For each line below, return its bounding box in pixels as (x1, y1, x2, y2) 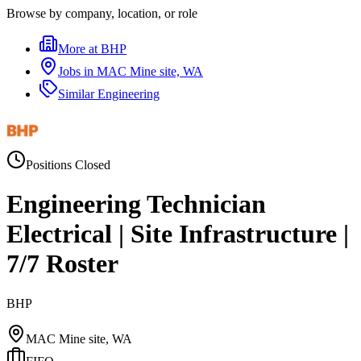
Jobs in (58, 64, 97, 78)
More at (58, 42, 101, 56)
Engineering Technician (6, 189, 266, 219)
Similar (58, 87, 98, 101)
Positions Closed (26, 158, 110, 172)
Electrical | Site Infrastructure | (6, 219, 349, 249)
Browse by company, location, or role (6, 6, 197, 20)
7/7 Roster (6, 249, 118, 279)
